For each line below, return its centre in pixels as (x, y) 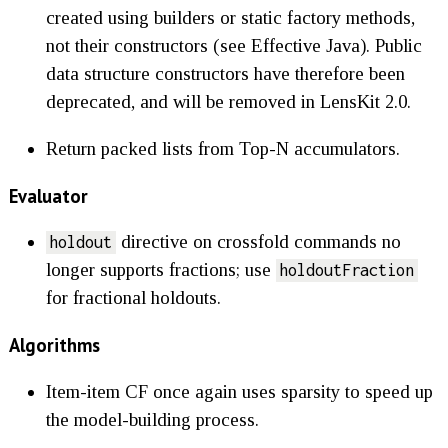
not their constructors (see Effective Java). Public (233, 46)
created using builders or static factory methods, (230, 18)
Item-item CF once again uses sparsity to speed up (239, 391)
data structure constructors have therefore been (225, 74)
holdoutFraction (347, 270)
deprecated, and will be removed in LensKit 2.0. (228, 102)
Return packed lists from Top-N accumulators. (222, 148)
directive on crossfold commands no (258, 242)
